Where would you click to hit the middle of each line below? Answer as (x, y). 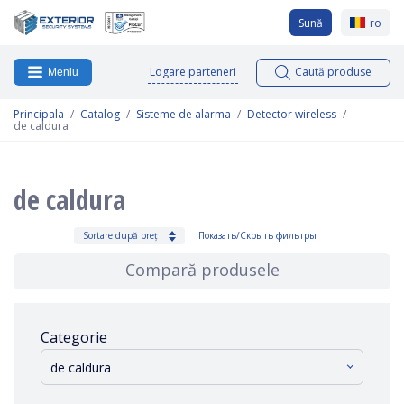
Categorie (74, 337)
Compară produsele (202, 270)
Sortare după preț (120, 235)
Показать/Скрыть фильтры (257, 235)
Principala (39, 115)
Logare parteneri (193, 71)
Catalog (100, 115)
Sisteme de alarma (184, 115)
